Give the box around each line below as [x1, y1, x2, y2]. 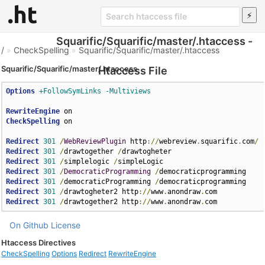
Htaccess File [98, 64, 167, 77]
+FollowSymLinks [39, 87, 102, 95]
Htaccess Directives [1, 238, 76, 247]
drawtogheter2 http [64, 188, 139, 196]
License [51, 220, 81, 230]
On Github [9, 220, 49, 230]
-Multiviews [105, 87, 151, 95]
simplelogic [64, 157, 114, 166]
